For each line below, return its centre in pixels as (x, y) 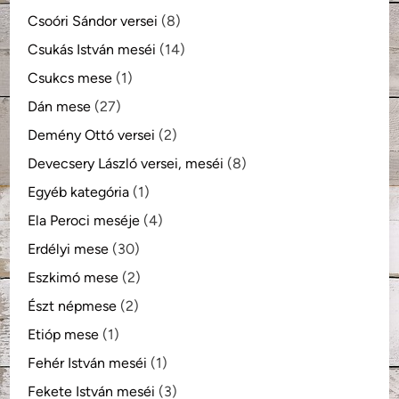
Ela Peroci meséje (84, 220)
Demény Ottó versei (92, 134)
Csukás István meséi (92, 49)
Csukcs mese (70, 77)
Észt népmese (73, 305)
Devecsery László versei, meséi (126, 163)
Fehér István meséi (88, 362)
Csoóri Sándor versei (93, 20)
